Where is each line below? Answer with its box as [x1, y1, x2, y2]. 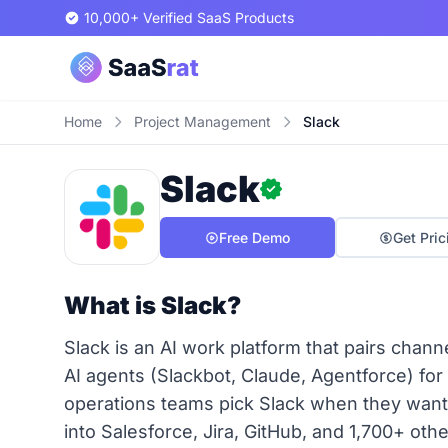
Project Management [134, 113, 271, 130]
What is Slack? [64, 291, 241, 320]
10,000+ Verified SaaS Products [84, 9, 294, 26]
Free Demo [219, 229, 290, 246]
